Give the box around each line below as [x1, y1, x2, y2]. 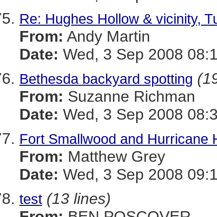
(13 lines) [46, 190, 111, 207]
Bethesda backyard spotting [19, 71, 193, 87]
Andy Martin [63, 28, 150, 45]
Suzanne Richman [63, 88, 195, 105]
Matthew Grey [63, 148, 165, 165]
